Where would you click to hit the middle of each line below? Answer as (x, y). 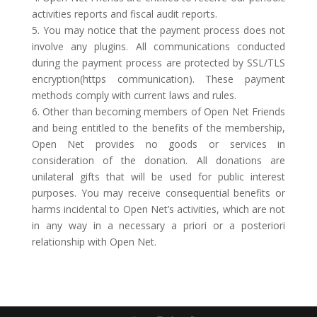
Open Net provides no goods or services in (158, 144)
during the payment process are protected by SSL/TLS (158, 63)
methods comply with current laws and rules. (134, 95)
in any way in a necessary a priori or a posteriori (158, 225)
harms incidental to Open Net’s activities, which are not (158, 209)
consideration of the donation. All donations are (158, 160)
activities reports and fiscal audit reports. (124, 14)
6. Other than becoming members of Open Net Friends (158, 111)
